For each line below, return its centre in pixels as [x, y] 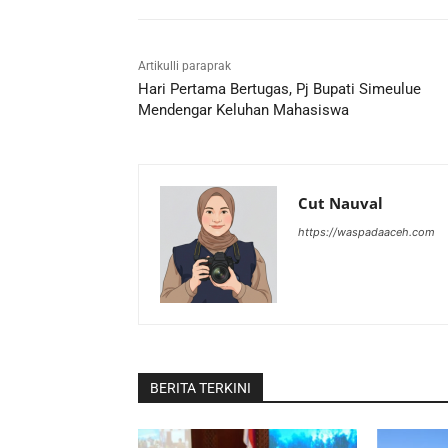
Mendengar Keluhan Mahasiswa [243, 110]
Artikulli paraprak [184, 66]
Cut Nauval [340, 203]
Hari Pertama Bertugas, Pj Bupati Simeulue [279, 89]
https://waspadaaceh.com [366, 232]
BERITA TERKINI [200, 388]
